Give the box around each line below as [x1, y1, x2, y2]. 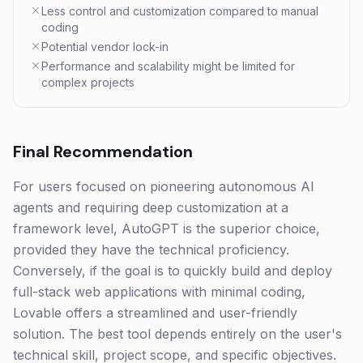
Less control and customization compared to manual [41, 4, 318, 18]
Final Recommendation [13, 141, 193, 162]
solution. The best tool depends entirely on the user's [13, 326, 342, 342]
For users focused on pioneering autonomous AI [13, 178, 314, 194]
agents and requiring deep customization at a [13, 199, 288, 216]
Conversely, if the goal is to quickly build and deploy [13, 263, 332, 279]
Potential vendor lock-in [41, 40, 169, 53]
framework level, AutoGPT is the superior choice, [13, 220, 320, 237]
